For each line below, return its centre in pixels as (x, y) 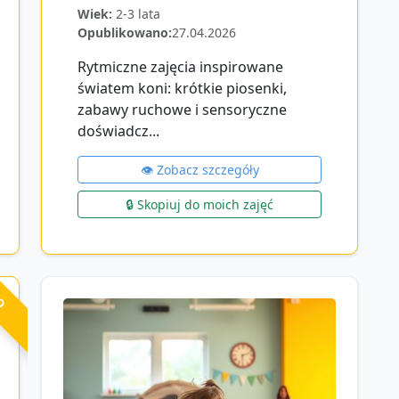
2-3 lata (138, 13)
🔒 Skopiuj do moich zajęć (199, 204)
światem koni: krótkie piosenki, (182, 88)
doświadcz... (118, 130)
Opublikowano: (125, 32)
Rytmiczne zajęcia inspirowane (180, 66)
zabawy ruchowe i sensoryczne (182, 109)
